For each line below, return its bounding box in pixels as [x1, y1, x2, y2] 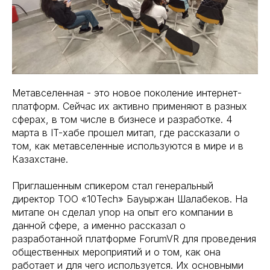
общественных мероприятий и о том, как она [12, 245, 221, 258]
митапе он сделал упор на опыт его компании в [12, 206, 233, 218]
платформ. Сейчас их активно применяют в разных [12, 99, 247, 112]
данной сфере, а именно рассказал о [12, 219, 186, 231]
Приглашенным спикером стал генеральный [12, 179, 213, 192]
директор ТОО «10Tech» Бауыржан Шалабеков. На [12, 192, 248, 205]
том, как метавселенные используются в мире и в [12, 139, 243, 152]
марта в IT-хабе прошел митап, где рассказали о [12, 126, 240, 139]
